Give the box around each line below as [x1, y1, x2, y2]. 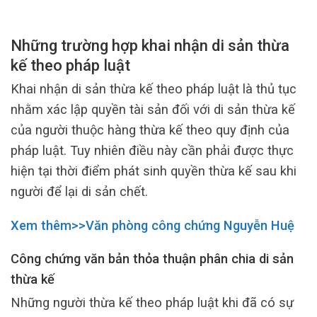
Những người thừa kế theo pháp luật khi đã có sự [11, 294, 294, 310]
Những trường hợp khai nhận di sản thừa [11, 36, 289, 54]
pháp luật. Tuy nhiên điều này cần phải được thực [11, 143, 294, 158]
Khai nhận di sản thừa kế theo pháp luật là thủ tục [11, 81, 296, 97]
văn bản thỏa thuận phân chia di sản [84, 250, 294, 266]
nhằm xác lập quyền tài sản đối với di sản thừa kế [11, 102, 295, 117]
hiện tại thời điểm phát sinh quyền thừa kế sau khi [11, 163, 296, 179]
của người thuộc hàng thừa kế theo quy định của [11, 122, 289, 138]
